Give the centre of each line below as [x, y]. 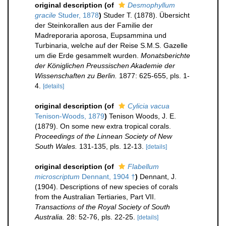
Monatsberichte [165, 55]
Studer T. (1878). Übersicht [147, 15]
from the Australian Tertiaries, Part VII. [95, 197]
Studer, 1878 [77, 15]
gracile [45, 15]
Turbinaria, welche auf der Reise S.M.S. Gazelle [111, 45]
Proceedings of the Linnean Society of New [103, 136]
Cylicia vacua [149, 106]
